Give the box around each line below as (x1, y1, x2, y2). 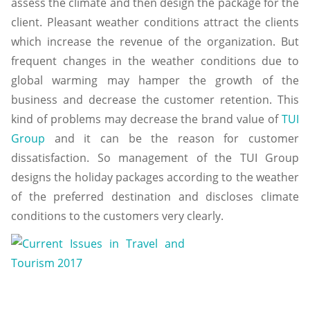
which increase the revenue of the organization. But (11, 33, 299, 49)
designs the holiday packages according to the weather (11, 169, 299, 185)
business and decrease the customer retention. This (11, 91, 299, 107)
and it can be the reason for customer (45, 130, 299, 146)
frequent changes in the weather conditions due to (11, 53, 299, 69)
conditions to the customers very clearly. (11, 208, 224, 224)
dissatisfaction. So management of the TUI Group (11, 149, 299, 165)
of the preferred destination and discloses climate (11, 188, 299, 204)
